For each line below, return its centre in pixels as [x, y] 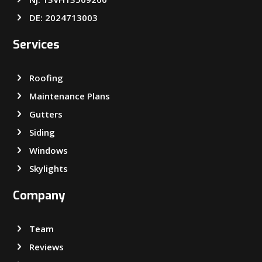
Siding [42, 132]
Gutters [46, 114]
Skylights [48, 168]
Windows [48, 150]
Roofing [46, 77]
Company [39, 195]
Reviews [46, 247]
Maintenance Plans [69, 96]
